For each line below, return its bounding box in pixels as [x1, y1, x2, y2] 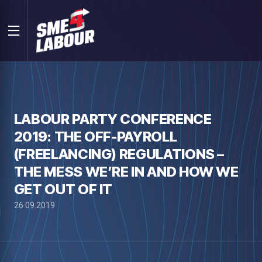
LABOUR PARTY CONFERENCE [13, 111, 212, 127]
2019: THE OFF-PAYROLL [13, 128, 177, 145]
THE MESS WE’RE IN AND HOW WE [13, 163, 239, 180]
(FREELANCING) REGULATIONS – [13, 146, 225, 163]
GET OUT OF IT [13, 181, 113, 198]
